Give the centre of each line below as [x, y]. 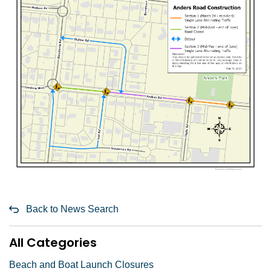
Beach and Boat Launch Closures [81, 264]
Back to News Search [72, 209]
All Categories [53, 242]
